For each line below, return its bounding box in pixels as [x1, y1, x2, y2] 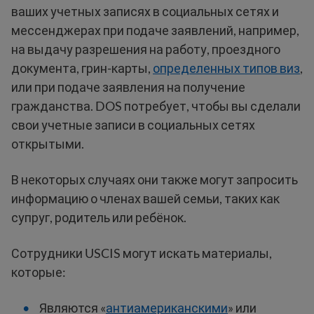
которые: [11, 264, 66, 280]
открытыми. [11, 136, 84, 152]
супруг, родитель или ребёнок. [11, 210, 186, 226]
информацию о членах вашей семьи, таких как [11, 191, 280, 207]
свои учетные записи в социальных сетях [11, 117, 255, 133]
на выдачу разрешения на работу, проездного [11, 41, 280, 57]
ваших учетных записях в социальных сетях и [11, 4, 279, 20]
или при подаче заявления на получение [11, 79, 245, 95]
